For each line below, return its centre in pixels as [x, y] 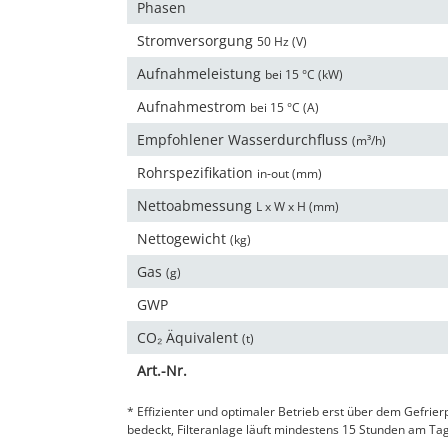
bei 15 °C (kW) [304, 75]
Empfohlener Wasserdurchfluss [244, 140]
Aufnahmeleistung [201, 74]
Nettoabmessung [196, 206]
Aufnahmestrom [193, 107]
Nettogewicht [183, 239]
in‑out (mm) [289, 174]
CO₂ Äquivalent [189, 338]
